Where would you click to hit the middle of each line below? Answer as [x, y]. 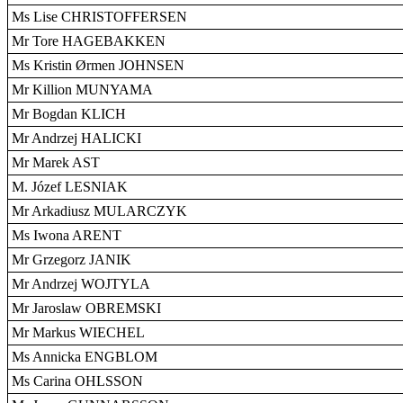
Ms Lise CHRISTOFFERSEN [99, 17]
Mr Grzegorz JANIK [72, 260]
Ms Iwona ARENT [67, 235]
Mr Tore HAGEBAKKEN [89, 41]
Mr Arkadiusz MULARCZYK [99, 211]
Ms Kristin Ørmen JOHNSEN [98, 65]
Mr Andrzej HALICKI [76, 138]
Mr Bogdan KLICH [69, 114]
